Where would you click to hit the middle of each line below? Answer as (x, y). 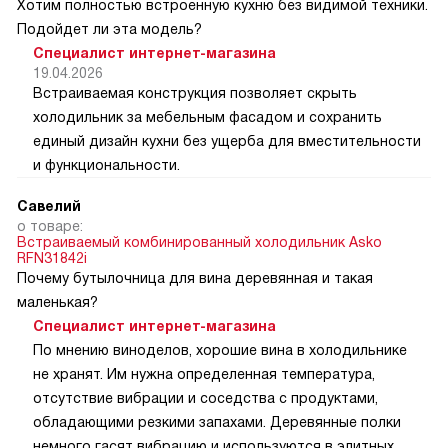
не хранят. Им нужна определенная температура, (204, 374)
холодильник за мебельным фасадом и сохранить (207, 117)
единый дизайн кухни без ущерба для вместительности (227, 141)
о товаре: (50, 226)
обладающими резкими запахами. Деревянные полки (217, 422)
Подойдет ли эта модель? (109, 29)
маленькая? (57, 302)
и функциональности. (106, 165)
